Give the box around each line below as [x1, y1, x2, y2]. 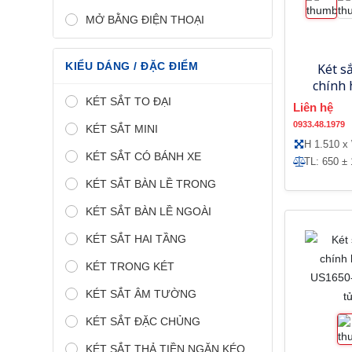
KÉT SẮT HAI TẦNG [86, 232, 186, 245]
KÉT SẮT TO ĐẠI [86, 94, 171, 108]
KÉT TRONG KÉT [86, 259, 174, 273]
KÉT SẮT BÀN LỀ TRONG [86, 177, 216, 190]
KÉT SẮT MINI [86, 122, 158, 135]
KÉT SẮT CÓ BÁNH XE [86, 149, 201, 163]
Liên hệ [293, 100, 333, 114]
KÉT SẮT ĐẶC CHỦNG [86, 314, 200, 328]
